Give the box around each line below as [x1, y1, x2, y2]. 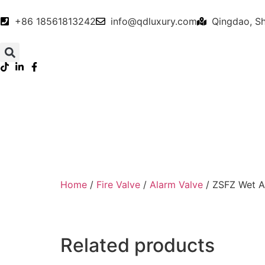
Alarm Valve [150, 179, 203, 190]
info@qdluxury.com [111, 15, 197, 27]
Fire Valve [96, 179, 140, 190]
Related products [60, 234, 215, 257]
